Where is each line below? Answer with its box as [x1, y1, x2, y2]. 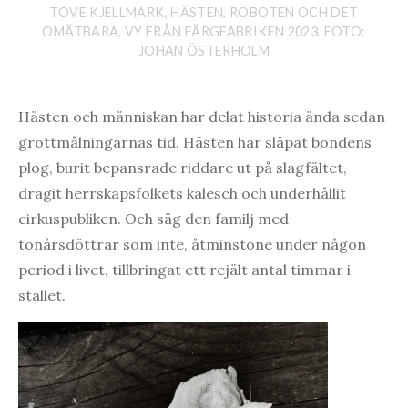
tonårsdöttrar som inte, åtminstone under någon [18, 235, 366, 254]
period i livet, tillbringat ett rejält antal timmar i [18, 260, 351, 280]
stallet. [18, 286, 66, 305]
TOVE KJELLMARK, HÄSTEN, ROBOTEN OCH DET [49, 5, 359, 21]
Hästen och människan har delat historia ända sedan [18, 107, 385, 127]
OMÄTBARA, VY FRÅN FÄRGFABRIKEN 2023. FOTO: [42, 24, 366, 40]
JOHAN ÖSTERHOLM [138, 43, 270, 59]
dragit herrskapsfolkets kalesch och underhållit [18, 184, 346, 203]
